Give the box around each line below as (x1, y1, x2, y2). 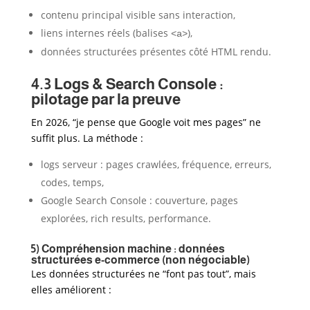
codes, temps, (40, 175, 104, 189)
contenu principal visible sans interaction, (40, 8, 235, 21)
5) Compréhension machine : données (30, 242, 225, 255)
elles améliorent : (30, 282, 111, 296)
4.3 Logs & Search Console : (30, 75, 224, 93)
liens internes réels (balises (40, 26, 171, 39)
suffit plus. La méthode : (30, 131, 143, 145)
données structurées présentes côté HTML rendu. (40, 44, 271, 58)
